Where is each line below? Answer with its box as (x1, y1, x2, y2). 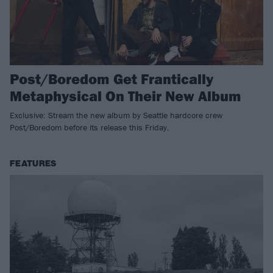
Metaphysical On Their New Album (10, 87, 241, 105)
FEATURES (10, 158, 57, 169)
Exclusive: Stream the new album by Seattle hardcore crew (10, 110, 222, 121)
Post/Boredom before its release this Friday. (10, 122, 169, 133)
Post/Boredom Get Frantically (10, 69, 213, 88)
